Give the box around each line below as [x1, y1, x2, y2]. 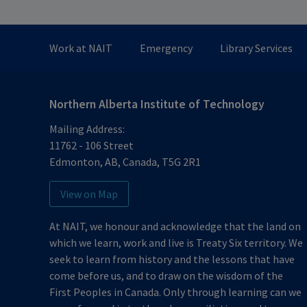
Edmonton [49, 155, 100, 169]
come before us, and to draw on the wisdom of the [49, 269, 283, 283]
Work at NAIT [49, 41, 112, 56]
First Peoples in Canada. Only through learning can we [49, 285, 302, 299]
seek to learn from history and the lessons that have [49, 252, 295, 267]
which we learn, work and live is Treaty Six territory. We [49, 236, 303, 250]
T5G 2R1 [162, 155, 201, 169]
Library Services [220, 41, 293, 56]
